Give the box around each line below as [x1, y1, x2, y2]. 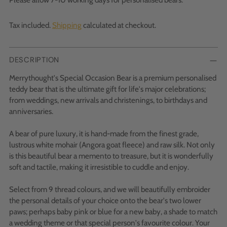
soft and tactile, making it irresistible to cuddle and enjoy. [9, 162, 189, 172]
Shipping [52, 20, 82, 30]
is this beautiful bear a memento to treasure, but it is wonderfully [9, 151, 213, 161]
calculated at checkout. [82, 20, 156, 30]
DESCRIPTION [9, 55, 60, 65]
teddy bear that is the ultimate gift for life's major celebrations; [9, 84, 206, 94]
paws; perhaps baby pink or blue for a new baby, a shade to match [9, 207, 217, 217]
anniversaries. [9, 106, 53, 117]
